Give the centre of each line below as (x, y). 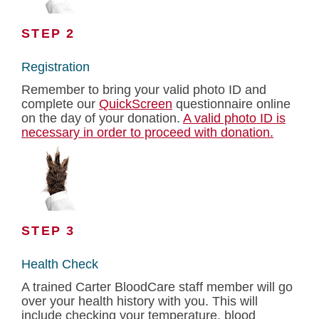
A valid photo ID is (234, 118)
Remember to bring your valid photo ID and (144, 90)
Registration (56, 67)
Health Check (60, 264)
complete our (60, 104)
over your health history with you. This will (140, 301)
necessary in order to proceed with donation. (147, 132)
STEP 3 (48, 231)
